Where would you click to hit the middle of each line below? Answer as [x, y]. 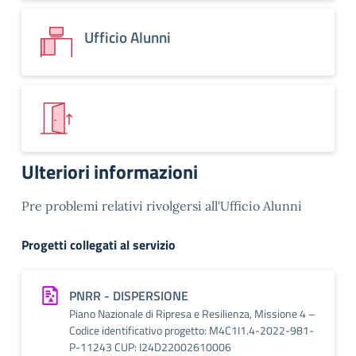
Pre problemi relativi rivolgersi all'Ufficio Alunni [162, 206]
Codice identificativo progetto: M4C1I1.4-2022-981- [192, 330]
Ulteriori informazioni [110, 172]
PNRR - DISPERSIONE [129, 296]
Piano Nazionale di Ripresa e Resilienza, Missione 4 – [192, 313]
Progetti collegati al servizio [99, 245]
